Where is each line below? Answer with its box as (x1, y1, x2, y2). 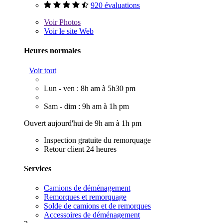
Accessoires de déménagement (44, 211, 140, 220)
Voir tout (29, 66, 56, 75)
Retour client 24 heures (44, 144, 116, 153)
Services (24, 164, 51, 173)
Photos (57, 18, 81, 27)
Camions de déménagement (44, 184, 130, 193)
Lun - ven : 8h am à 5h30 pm (44, 84, 135, 93)
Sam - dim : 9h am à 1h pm (44, 102, 129, 111)
